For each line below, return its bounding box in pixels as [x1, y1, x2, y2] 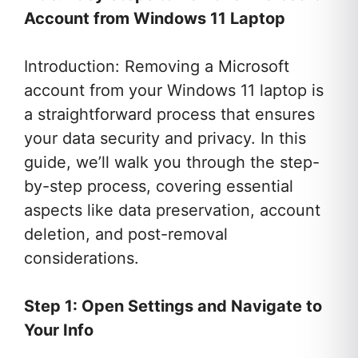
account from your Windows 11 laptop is [24, 81, 324, 101]
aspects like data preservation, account [24, 201, 320, 221]
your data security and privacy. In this [24, 129, 306, 149]
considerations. [24, 249, 139, 268]
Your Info [24, 320, 93, 340]
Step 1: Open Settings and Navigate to [24, 296, 322, 316]
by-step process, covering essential [24, 177, 293, 197]
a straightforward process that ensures [24, 105, 315, 125]
